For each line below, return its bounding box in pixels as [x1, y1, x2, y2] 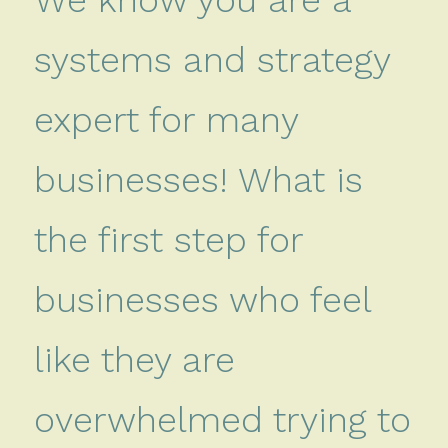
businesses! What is [33, 158, 363, 201]
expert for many [33, 98, 298, 141]
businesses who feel [33, 278, 371, 321]
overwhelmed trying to [33, 398, 411, 441]
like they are [33, 338, 235, 381]
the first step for [33, 218, 303, 261]
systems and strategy [33, 38, 390, 81]
